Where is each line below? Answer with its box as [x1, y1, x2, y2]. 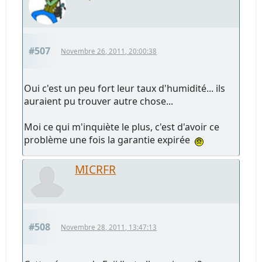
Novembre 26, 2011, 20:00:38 [61, 47, 157, 56]
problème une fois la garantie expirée [24, 133, 195, 147]
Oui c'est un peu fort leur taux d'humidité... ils [24, 82, 226, 95]
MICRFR [75, 161, 116, 178]
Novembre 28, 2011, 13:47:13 [61, 223, 157, 232]
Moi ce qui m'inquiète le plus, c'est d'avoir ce [24, 120, 220, 134]
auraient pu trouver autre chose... [24, 95, 174, 108]
